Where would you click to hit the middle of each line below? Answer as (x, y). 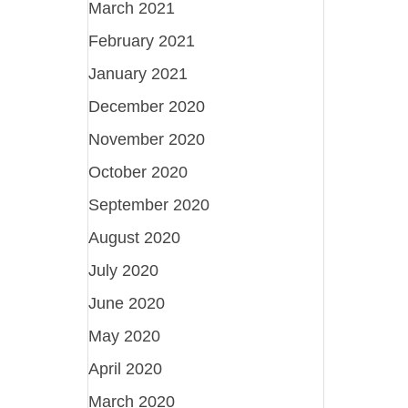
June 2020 (127, 303)
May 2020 (125, 336)
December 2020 (147, 106)
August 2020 (135, 237)
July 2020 (124, 270)
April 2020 (126, 368)
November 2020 (147, 139)
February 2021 (142, 41)
